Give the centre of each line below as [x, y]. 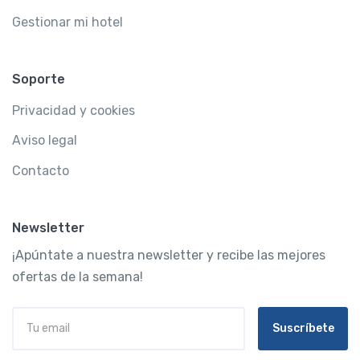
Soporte [39, 80]
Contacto [41, 171]
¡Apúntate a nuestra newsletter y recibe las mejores [169, 255]
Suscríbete [303, 329]
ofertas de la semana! [78, 276]
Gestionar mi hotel [67, 22]
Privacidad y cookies [74, 110]
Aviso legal [45, 141]
